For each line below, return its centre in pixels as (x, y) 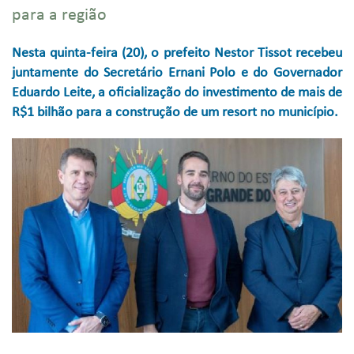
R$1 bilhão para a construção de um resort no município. (175, 113)
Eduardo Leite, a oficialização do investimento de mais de (177, 93)
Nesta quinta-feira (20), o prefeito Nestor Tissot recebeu (177, 53)
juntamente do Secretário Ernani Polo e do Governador (177, 73)
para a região (59, 15)
